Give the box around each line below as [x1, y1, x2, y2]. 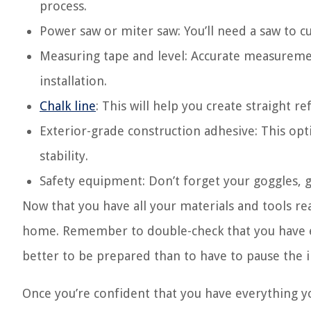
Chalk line [40, 99, 96, 113]
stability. [40, 149, 88, 163]
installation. [40, 74, 107, 88]
